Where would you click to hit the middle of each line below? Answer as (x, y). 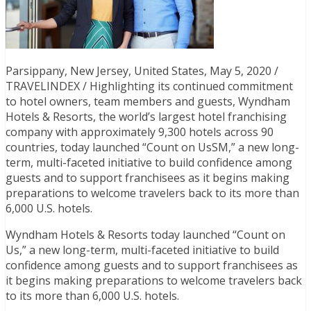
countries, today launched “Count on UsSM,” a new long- (152, 147)
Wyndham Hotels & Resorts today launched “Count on (145, 234)
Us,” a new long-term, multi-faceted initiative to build (142, 250)
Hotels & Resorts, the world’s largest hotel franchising (146, 116)
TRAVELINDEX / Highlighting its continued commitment (149, 86)
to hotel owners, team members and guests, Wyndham (148, 101)
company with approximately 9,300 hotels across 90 (140, 132)
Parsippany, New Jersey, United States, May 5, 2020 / (142, 70)
